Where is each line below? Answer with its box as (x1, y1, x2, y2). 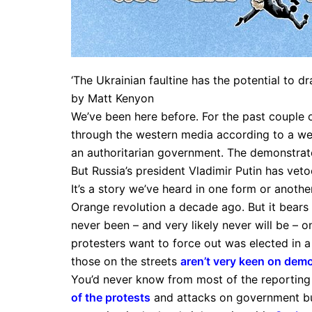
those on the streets (71, 253, 180, 268)
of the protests (71, 290, 150, 304)
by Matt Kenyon (71, 91, 154, 105)
